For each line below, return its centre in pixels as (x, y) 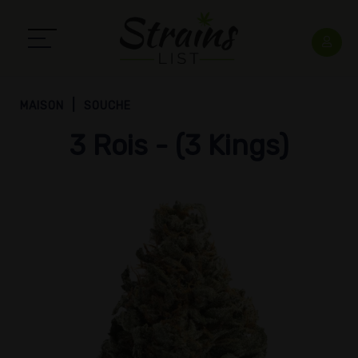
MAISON (42, 106)
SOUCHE (107, 106)
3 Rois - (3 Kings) (179, 145)
